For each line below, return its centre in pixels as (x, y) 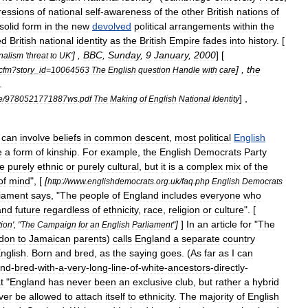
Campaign (57, 224)
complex (205, 166)
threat (37, 55)
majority (217, 296)
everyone (220, 195)
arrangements (200, 26)
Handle (186, 70)
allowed (45, 296)
